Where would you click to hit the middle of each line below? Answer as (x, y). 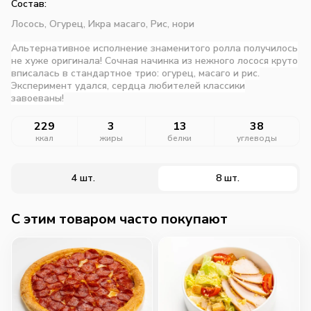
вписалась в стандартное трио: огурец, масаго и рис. (135, 73)
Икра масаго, (119, 24)
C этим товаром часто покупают (119, 219)
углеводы (257, 138)
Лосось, (30, 24)
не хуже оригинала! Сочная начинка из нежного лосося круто (154, 60)
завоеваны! (37, 98)
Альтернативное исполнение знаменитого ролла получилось (154, 48)
